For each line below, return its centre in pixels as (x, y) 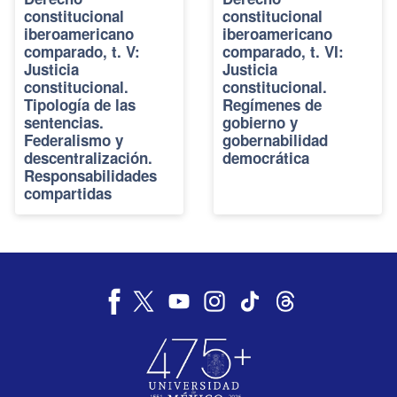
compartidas (68, 193)
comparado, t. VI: (283, 51)
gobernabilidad (275, 140)
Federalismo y (74, 140)
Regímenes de (272, 104)
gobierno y (260, 122)
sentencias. (64, 122)
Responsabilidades (90, 175)
